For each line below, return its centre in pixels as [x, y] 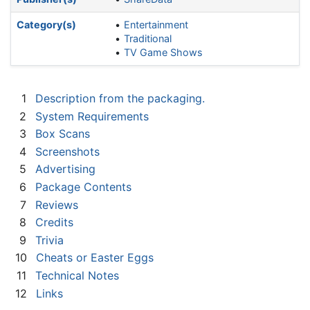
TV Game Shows [164, 53]
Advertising [65, 169]
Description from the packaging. [120, 99]
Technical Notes [77, 275]
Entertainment [156, 25]
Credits [54, 222]
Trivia [49, 240]
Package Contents [83, 187]
